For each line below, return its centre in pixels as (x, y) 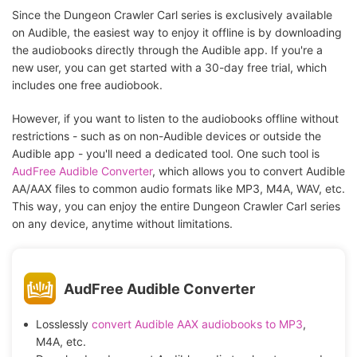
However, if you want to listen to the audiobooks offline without (175, 119)
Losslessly (63, 324)
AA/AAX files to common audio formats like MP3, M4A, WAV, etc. (178, 189)
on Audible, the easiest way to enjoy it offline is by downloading (177, 33)
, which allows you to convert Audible (249, 171)
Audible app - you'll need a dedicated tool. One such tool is (166, 154)
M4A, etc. (61, 342)
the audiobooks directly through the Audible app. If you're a (167, 50)
